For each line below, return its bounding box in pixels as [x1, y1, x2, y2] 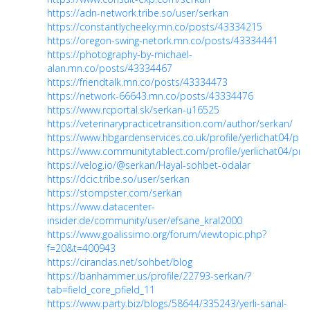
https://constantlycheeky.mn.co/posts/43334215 [47, 20, 262, 34]
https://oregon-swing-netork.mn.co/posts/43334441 [47, 34, 278, 48]
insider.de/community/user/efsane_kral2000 [47, 214, 242, 228]
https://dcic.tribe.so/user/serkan [47, 172, 190, 186]
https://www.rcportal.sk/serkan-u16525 [47, 103, 219, 117]
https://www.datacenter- [47, 200, 155, 214]
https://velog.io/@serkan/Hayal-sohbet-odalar [47, 158, 250, 172]
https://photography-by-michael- [47, 48, 192, 62]
